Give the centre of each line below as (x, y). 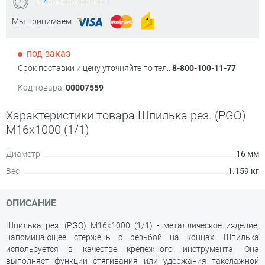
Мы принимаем (42, 21)
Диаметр (23, 154)
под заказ (49, 54)
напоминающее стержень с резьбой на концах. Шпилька (132, 237)
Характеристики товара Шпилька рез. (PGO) (126, 115)
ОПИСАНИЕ (31, 203)
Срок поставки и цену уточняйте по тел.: (95, 68)
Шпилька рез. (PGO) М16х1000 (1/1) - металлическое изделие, (132, 225)
